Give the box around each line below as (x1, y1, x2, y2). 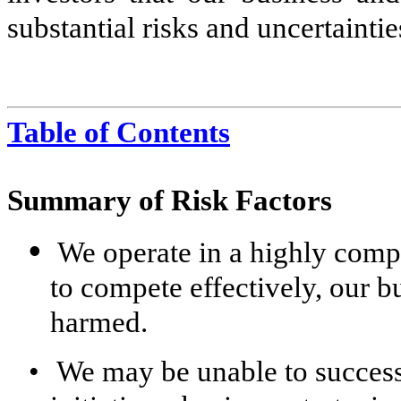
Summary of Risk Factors (7, 184, 332, 218)
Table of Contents (7, 116, 230, 149)
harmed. (50, 306, 148, 339)
